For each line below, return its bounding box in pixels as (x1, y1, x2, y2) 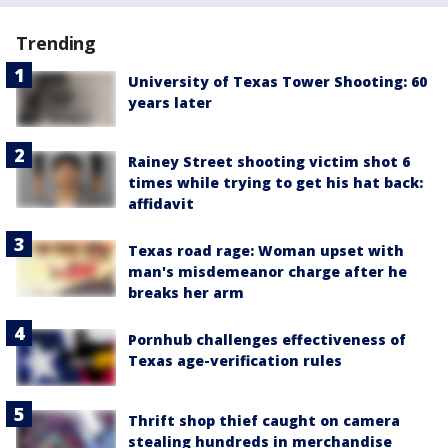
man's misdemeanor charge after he (128, 262, 407, 282)
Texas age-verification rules (128, 351, 342, 371)
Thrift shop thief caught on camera (128, 410, 400, 430)
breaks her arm (128, 283, 244, 303)
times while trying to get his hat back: (128, 173, 423, 193)
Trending (16, 31, 97, 56)
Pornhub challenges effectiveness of (128, 330, 406, 350)
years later (128, 93, 212, 113)
